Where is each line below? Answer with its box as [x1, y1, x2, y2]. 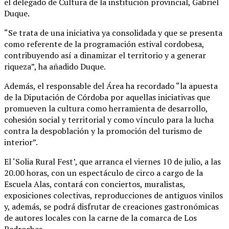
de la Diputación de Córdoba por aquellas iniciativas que [4, 91, 210, 103]
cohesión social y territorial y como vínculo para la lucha [4, 114, 214, 126]
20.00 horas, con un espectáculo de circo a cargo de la [4, 167, 203, 179]
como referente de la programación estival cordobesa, [4, 38, 204, 50]
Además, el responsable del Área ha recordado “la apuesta [4, 80, 218, 92]
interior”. [4, 136, 38, 148]
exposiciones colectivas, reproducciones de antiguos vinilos [4, 190, 223, 201]
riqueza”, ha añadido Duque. [4, 61, 106, 73]
